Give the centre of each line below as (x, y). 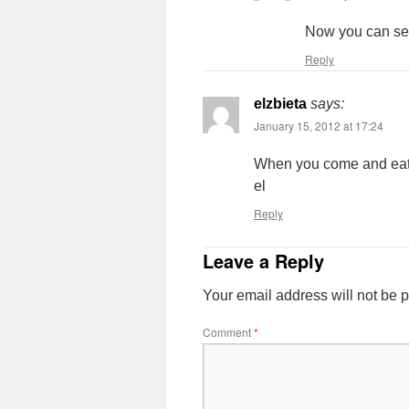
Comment (228, 332)
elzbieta (280, 104)
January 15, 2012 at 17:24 (319, 126)
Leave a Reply (263, 261)
